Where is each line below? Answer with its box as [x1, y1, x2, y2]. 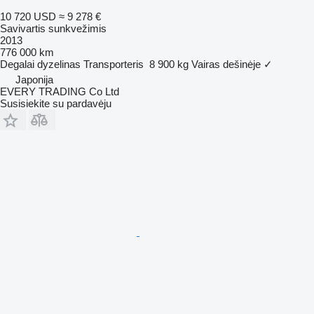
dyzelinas [37, 57, 81, 70]
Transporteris [83, 57, 144, 70]
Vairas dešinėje [191, 57, 261, 70]
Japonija [15, 73, 53, 86]
